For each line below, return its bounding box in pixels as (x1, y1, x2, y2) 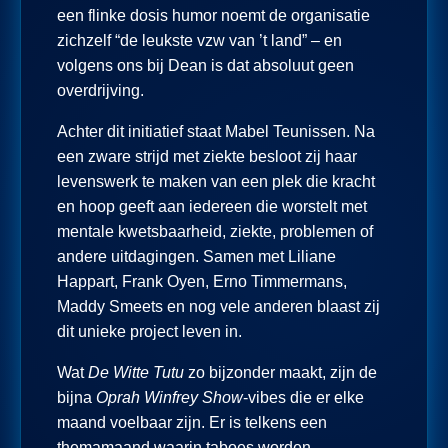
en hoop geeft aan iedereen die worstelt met (57, 197, 367, 215)
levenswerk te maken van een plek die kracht (57, 172, 375, 190)
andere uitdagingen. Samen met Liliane (57, 247, 336, 265)
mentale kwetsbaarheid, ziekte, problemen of (57, 222, 373, 240)
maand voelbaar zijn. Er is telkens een (57, 413, 327, 431)
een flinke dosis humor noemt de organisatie (57, 6, 370, 24)
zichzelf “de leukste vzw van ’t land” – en (57, 31, 342, 49)
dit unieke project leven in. (57, 322, 242, 340)
